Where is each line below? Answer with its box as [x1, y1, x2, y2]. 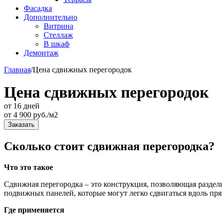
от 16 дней [4, 102, 40, 110]
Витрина [44, 22, 73, 30]
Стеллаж [44, 31, 73, 39]
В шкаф [44, 40, 69, 48]
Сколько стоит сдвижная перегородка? [4, 139, 215, 153]
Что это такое [4, 163, 53, 171]
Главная [4, 65, 31, 74]
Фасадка [24, 4, 52, 12]
